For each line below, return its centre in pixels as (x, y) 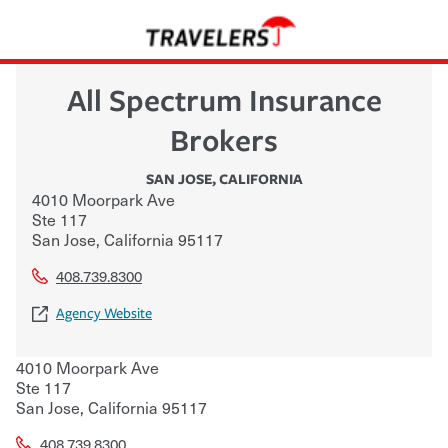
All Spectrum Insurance (224, 99)
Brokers (224, 139)
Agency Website (104, 313)
